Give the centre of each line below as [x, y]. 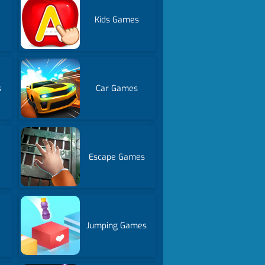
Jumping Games [117, 225]
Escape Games [117, 157]
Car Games [117, 88]
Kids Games [117, 20]
